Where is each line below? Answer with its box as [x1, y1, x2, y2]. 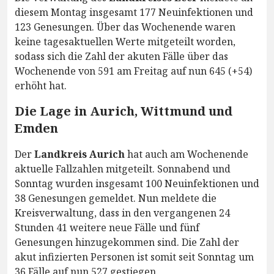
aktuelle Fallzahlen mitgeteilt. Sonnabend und [15, 162, 231, 176]
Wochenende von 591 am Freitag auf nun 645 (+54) [15, 64, 252, 78]
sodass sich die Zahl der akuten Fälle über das [15, 50, 228, 64]
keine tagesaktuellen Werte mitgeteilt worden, [15, 35, 235, 49]
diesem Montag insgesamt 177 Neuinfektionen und [15, 6, 253, 20]
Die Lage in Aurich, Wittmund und [15, 103, 232, 120]
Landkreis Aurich [34, 147, 125, 161]
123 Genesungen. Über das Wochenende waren [15, 20, 235, 34]
